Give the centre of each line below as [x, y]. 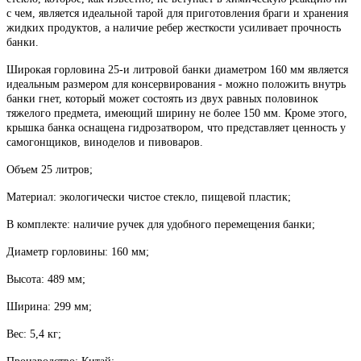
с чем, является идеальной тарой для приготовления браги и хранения [177, 13]
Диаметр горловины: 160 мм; [78, 251]
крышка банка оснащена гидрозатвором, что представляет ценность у [176, 127]
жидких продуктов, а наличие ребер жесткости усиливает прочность [174, 27]
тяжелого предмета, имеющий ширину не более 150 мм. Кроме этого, [177, 113]
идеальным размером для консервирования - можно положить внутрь [176, 84]
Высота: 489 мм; [46, 279]
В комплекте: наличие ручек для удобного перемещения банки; [161, 224]
